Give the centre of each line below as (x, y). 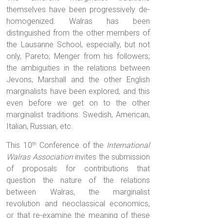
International (128, 145)
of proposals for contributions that (78, 169)
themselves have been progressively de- (78, 10)
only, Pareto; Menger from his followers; (78, 56)
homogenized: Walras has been (78, 21)
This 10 (19, 145)
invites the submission (111, 157)
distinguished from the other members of (78, 33)
